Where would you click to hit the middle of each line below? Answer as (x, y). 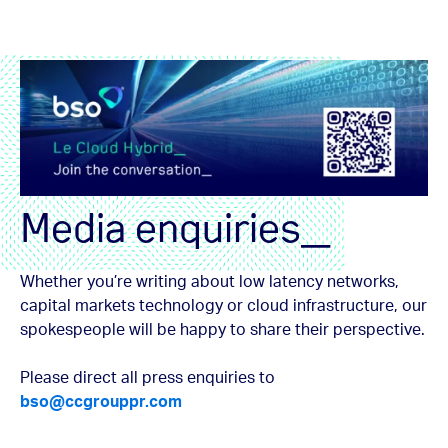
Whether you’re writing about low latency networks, (209, 281)
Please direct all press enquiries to (147, 377)
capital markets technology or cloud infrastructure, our (223, 305)
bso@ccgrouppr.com (101, 401)
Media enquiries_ (175, 226)
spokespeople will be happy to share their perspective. (222, 329)
